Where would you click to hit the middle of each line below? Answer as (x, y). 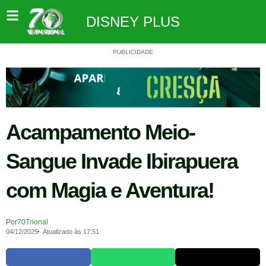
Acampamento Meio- (100, 132)
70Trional (33, 222)
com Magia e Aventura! (110, 190)
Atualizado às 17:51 (71, 231)
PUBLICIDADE (133, 52)
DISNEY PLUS (133, 21)
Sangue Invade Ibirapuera (122, 161)
